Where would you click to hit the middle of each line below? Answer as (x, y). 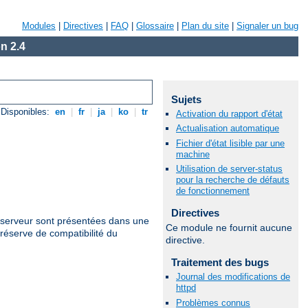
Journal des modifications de (233, 277)
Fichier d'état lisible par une (230, 143)
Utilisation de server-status (229, 168)
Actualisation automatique (228, 129)
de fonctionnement (213, 190)
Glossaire (155, 26)
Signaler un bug (267, 26)
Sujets (186, 99)
